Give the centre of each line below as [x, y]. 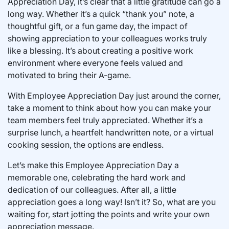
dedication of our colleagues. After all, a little [92, 189]
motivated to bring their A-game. [69, 75]
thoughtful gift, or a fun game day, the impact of [98, 26]
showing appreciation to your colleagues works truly [107, 38]
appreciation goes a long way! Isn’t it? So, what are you [112, 202]
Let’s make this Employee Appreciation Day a [93, 165]
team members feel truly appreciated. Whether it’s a [105, 120]
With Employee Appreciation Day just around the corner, [114, 95]
